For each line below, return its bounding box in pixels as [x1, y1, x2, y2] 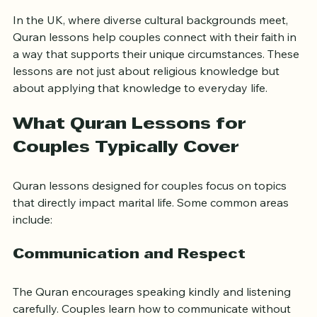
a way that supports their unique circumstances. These [13, 71, 302, 86]
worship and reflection [35, 3, 159, 18]
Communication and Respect [13, 272, 246, 286]
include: [13, 236, 52, 251]
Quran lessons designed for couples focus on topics [13, 202, 289, 217]
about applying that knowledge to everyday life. [13, 105, 267, 120]
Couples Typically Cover [13, 164, 239, 180]
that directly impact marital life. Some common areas [13, 219, 292, 234]
